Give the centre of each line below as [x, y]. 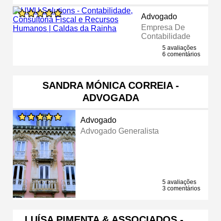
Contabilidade [166, 36]
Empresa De [163, 27]
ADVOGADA [110, 97]
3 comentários [181, 188]
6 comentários [181, 54]
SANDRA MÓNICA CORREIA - [110, 85]
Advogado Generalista [120, 131]
